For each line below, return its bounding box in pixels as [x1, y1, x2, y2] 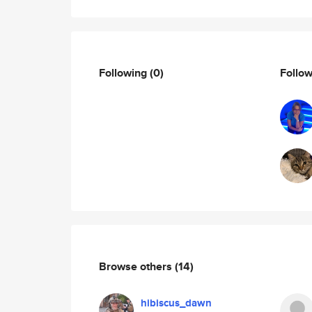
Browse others [99, 258, 175, 274]
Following [99, 64, 150, 81]
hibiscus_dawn [141, 295, 212, 311]
